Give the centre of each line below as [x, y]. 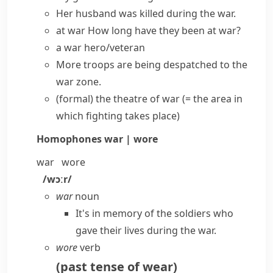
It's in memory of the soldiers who [154, 213]
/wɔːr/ [57, 179]
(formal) [75, 99]
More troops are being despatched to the [152, 65]
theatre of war [147, 99]
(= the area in [212, 99]
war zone [77, 82]
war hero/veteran [105, 48]
